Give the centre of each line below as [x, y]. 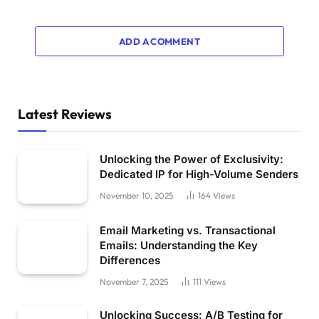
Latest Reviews [65, 114]
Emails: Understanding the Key [179, 245]
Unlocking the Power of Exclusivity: [192, 159]
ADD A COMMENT [159, 42]
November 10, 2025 [136, 196]
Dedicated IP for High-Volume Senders [199, 174]
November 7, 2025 [134, 281]
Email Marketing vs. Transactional [188, 230]
